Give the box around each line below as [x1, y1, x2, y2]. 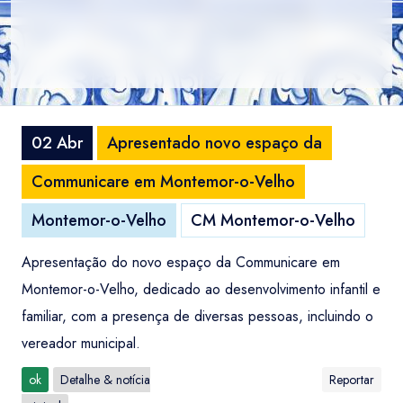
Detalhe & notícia [60, 371, 150, 389]
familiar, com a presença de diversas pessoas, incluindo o [22, 306, 373, 327]
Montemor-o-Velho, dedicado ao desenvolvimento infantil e [22, 279, 381, 300]
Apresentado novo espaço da [107, 131, 322, 155]
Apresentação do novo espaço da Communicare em [22, 252, 340, 273]
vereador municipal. [22, 333, 140, 354]
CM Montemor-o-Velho [191, 209, 355, 232]
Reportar [329, 371, 374, 389]
